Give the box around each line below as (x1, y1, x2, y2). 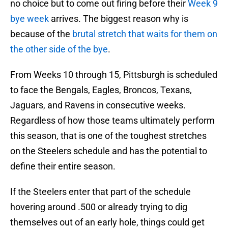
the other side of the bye (10, 44, 108, 55)
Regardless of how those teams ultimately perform (10, 115, 215, 126)
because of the (10, 28, 72, 40)
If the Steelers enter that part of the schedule (10, 186, 191, 197)
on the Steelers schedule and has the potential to (10, 146, 207, 157)
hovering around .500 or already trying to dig (10, 202, 187, 213)
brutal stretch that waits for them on (72, 28, 217, 40)
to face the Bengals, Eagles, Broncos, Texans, (10, 84, 192, 96)
